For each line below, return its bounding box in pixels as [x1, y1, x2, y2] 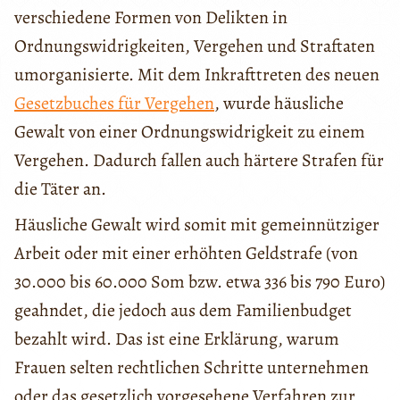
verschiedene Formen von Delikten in [14, 5, 287, 30]
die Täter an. [14, 177, 106, 202]
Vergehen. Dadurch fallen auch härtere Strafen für [14, 148, 384, 173]
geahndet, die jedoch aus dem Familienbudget [14, 298, 352, 323]
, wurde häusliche [214, 91, 344, 116]
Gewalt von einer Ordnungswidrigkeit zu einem [14, 120, 365, 145]
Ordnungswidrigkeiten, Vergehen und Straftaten [14, 34, 375, 59]
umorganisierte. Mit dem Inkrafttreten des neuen [14, 62, 379, 87]
